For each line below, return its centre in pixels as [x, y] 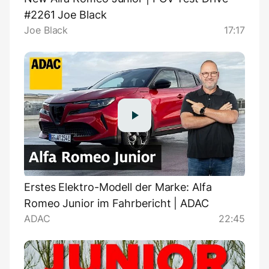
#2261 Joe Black [65, 15]
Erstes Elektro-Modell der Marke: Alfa [118, 187]
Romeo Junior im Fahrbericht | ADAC [116, 204]
